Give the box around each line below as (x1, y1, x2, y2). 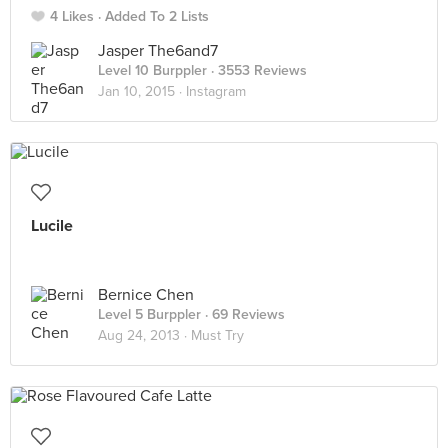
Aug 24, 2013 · (98, 327, 191, 344)
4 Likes (50, 8, 94, 25)
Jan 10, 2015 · (98, 83, 186, 100)
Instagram (186, 83, 246, 100)
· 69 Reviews (201, 306, 285, 323)
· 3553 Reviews (207, 62, 307, 79)
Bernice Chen (98, 285, 194, 305)
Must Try (191, 327, 244, 344)
